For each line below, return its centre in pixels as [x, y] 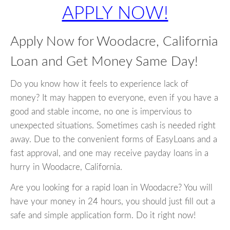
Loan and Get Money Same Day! [104, 62]
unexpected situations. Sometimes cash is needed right [113, 126]
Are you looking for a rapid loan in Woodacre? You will [111, 188]
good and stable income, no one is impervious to [101, 112]
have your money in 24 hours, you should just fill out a [113, 202]
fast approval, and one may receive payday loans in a [109, 154]
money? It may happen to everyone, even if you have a [114, 98]
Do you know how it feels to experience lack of [99, 84]
